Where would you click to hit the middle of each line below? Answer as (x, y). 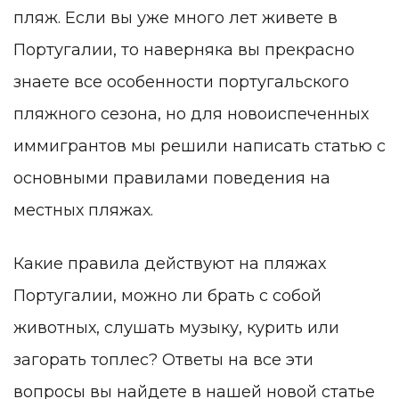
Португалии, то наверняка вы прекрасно (184, 50)
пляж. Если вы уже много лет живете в (175, 18)
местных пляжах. (85, 211)
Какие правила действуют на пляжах (170, 263)
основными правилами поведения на (172, 179)
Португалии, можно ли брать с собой (167, 295)
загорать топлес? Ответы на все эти (163, 359)
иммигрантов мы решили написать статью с (199, 147)
